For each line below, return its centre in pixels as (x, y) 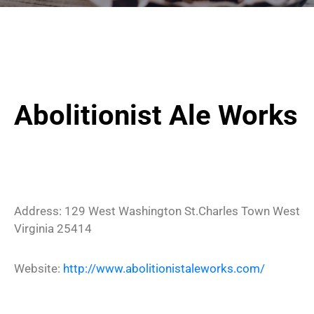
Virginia (34, 228)
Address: (39, 211)
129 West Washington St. (131, 211)
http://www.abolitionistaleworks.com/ (164, 268)
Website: (39, 268)
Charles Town (234, 211)
